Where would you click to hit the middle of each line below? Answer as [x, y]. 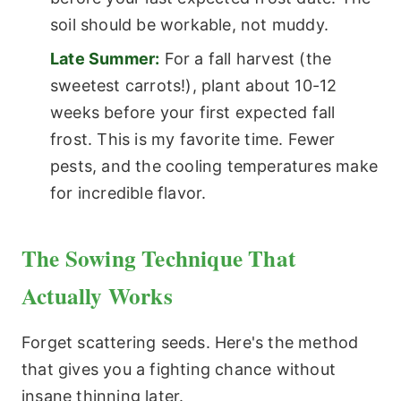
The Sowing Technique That [158, 259]
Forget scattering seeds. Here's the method [190, 343]
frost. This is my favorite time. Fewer [193, 139]
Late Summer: [105, 58]
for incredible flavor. [128, 192]
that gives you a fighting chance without [179, 370]
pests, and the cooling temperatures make [214, 166]
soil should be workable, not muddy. [189, 24]
